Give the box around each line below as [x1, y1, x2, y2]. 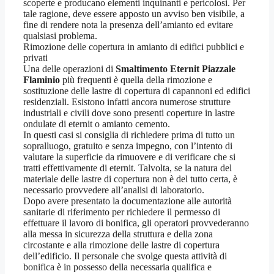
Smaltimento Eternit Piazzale [116, 63, 235, 74]
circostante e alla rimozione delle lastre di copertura [23, 239, 220, 250]
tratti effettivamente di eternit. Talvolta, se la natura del [23, 162, 232, 173]
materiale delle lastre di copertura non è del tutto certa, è [23, 173, 237, 184]
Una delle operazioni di [23, 63, 116, 74]
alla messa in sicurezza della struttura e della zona [23, 228, 213, 239]
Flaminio [23, 74, 60, 85]
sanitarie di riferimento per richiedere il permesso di [23, 206, 220, 217]
